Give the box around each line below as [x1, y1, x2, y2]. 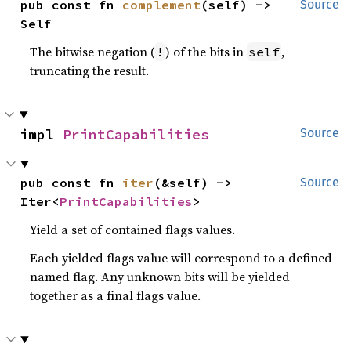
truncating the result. [30, 62, 150, 79]
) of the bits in [165, 43, 248, 60]
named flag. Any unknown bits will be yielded [30, 268, 291, 285]
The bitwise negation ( [30, 43, 155, 60]
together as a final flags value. [30, 287, 201, 304]
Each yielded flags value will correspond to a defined [30, 249, 333, 266]
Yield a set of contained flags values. [30, 221, 236, 238]
